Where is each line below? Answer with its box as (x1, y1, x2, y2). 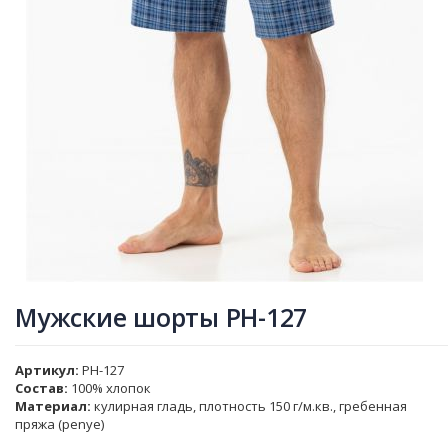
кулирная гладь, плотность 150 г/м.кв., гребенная (94, 397, 407, 416)
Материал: (15, 397, 91, 416)
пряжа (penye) (15, 415, 104, 434)
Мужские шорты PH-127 (15, 300, 307, 335)
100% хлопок (71, 379, 151, 398)
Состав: (15, 379, 68, 398)
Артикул (15, 361, 75, 380)
